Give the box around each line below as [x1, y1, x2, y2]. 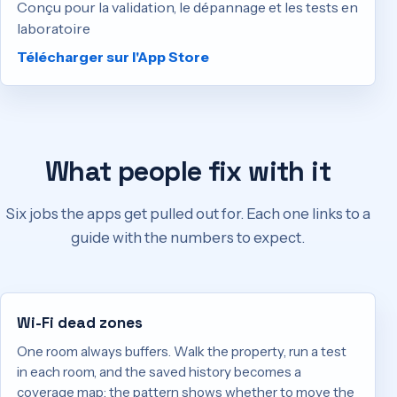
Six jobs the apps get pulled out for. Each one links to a [5, 205, 370, 223]
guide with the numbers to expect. [71, 229, 305, 247]
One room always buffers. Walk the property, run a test [17, 342, 347, 360]
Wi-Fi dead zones [17, 312, 144, 332]
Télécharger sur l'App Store [17, 48, 210, 66]
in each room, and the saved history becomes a [17, 362, 302, 380]
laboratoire [17, 19, 91, 38]
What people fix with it [44, 153, 331, 189]
